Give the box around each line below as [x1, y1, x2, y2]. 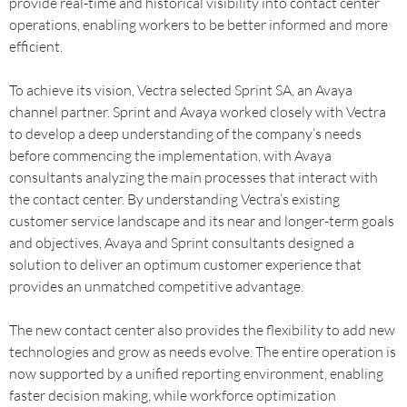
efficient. [9, 37, 63, 55]
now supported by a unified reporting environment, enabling [9, 364, 383, 382]
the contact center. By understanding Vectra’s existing [9, 190, 340, 208]
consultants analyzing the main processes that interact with [9, 168, 378, 186]
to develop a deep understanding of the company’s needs [9, 124, 362, 143]
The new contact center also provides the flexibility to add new [9, 321, 395, 339]
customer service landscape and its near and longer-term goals [9, 212, 394, 230]
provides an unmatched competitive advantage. [9, 277, 303, 295]
